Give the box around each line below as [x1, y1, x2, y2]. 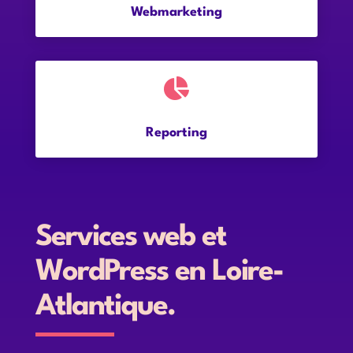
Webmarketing [130, 6, 222, 19]
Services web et [35, 223, 226, 252]
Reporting [145, 126, 207, 139]
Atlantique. [35, 292, 175, 321]
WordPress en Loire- [35, 258, 283, 287]
